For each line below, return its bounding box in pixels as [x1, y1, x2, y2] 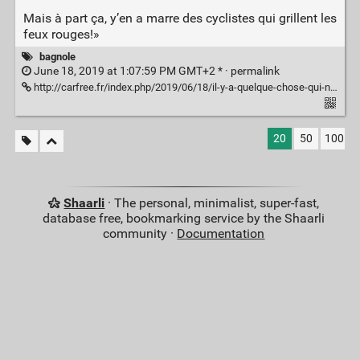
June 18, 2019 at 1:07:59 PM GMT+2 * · [31, 64, 231, 79]
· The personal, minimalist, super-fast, [104, 195, 320, 211]
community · [103, 226, 178, 242]
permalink [230, 64, 280, 79]
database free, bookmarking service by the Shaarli [43, 211, 325, 227]
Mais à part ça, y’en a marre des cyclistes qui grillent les [22, 10, 337, 26]
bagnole [39, 50, 76, 63]
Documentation [177, 226, 265, 242]
